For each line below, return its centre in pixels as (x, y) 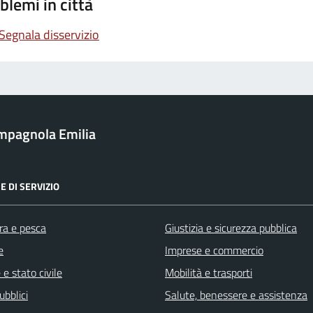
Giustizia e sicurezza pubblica (231, 227)
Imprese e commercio (214, 250)
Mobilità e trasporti (209, 272)
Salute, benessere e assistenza (236, 294)
